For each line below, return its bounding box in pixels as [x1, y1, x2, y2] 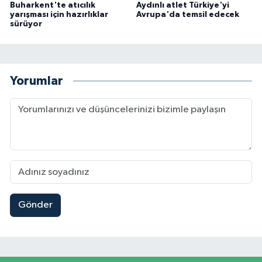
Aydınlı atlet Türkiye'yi [136, 1, 229, 10]
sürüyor [10, 20, 42, 29]
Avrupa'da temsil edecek [136, 11, 239, 19]
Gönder [18, 200, 53, 211]
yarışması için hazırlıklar [10, 11, 108, 19]
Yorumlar [10, 74, 63, 87]
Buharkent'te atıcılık [10, 1, 95, 10]
